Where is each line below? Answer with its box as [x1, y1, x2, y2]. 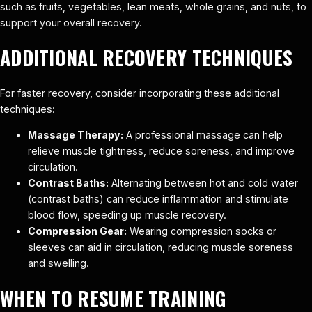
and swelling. [28, 257, 89, 270]
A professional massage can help [123, 129, 283, 141]
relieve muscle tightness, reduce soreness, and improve [28, 145, 295, 157]
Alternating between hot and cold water [109, 177, 298, 189]
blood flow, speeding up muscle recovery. [28, 209, 226, 221]
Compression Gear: [28, 225, 127, 237]
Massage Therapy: [28, 129, 123, 141]
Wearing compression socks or [127, 225, 276, 237]
